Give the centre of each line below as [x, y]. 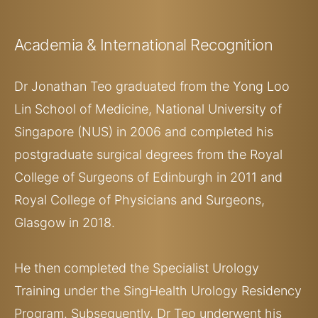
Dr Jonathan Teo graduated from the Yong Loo [152, 86]
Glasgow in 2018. [65, 222]
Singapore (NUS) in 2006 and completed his [144, 131]
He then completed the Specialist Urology [137, 268]
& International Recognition [180, 44]
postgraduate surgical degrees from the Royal [148, 154]
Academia [51, 44]
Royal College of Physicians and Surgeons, [139, 199]
